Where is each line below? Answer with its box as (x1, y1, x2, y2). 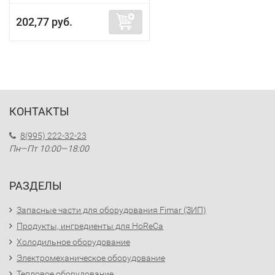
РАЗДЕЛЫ (9, 179, 62, 192)
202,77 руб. (16, 15, 72, 28)
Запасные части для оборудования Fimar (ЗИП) (17, 205, 206, 215)
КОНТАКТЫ (9, 105, 69, 118)
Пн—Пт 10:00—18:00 (9, 144, 89, 153)
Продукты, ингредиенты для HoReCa (17, 221, 163, 231)
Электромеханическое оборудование (17, 253, 165, 263)
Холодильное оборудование (17, 237, 130, 247)
